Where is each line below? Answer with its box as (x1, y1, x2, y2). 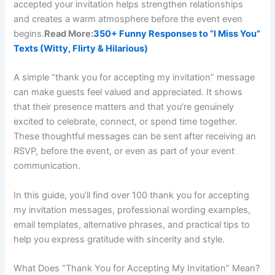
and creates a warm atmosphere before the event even (14, 13, 243, 25)
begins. (14, 28, 45, 39)
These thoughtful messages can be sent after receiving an (14, 131, 257, 142)
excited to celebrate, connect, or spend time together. (14, 116, 238, 128)
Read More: (44, 28, 94, 39)
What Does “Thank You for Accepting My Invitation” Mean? (14, 262, 260, 274)
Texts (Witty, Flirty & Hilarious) (14, 42, 149, 54)
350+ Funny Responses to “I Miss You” (93, 28, 261, 39)
